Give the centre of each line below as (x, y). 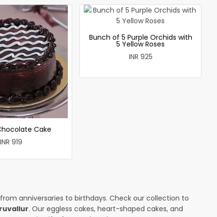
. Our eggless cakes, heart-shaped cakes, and (106, 209)
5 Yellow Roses (140, 44)
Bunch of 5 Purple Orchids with (140, 37)
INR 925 (140, 56)
